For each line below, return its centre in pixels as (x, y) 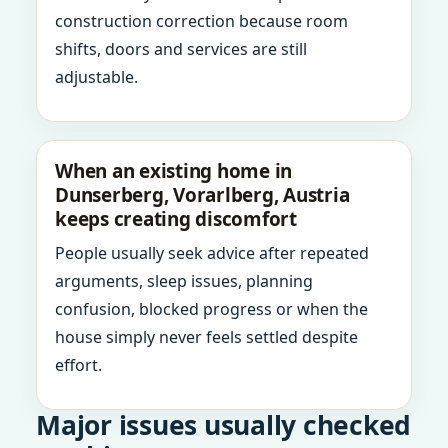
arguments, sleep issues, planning (184, 281)
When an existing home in (173, 171)
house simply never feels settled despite (206, 337)
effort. (78, 365)
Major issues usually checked (223, 425)
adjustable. (96, 77)
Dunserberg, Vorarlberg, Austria (202, 195)
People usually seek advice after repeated (212, 253)
